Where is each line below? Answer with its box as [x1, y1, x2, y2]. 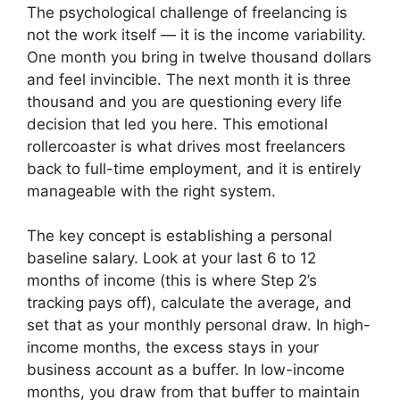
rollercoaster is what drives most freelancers [27, 137, 346, 155]
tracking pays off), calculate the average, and [27, 294, 352, 312]
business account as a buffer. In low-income [27, 361, 345, 379]
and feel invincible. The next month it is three [27, 70, 351, 88]
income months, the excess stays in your [27, 338, 319, 357]
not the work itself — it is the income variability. [27, 25, 366, 44]
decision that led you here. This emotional [27, 114, 328, 133]
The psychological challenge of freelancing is [27, 3, 347, 21]
